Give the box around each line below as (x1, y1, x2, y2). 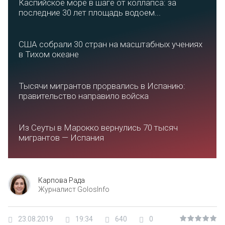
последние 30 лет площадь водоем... (19, 8, 161, 18)
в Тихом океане (19, 49, 79, 59)
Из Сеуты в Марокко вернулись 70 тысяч (19, 123, 178, 133)
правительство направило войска (19, 91, 149, 101)
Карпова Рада (38, 176, 85, 184)
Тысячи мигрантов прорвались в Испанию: (19, 81, 185, 91)
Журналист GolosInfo (38, 185, 109, 193)
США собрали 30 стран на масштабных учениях (19, 39, 202, 49)
